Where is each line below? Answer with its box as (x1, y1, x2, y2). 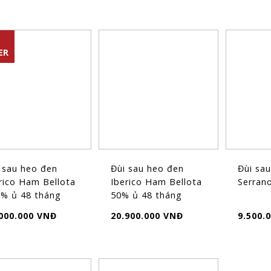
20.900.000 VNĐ (111, 209, 184, 221)
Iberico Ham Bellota (111, 175, 203, 188)
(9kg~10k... (111, 202, 160, 214)
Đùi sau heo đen (111, 162, 184, 174)
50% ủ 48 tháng (111, 189, 183, 201)
